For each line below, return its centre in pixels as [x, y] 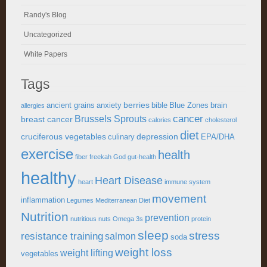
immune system [187, 182]
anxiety [109, 105]
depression [157, 136]
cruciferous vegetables [63, 136]
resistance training [62, 236]
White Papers [46, 54]
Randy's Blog [45, 15]
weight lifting [87, 253]
